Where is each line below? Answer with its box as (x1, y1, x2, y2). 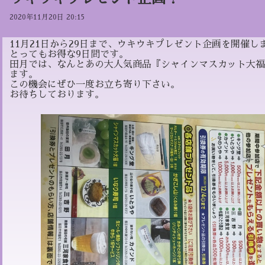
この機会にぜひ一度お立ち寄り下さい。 (9, 80, 180, 89)
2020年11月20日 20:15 (9, 14, 85, 21)
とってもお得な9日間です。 (9, 50, 128, 59)
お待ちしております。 (9, 90, 104, 99)
